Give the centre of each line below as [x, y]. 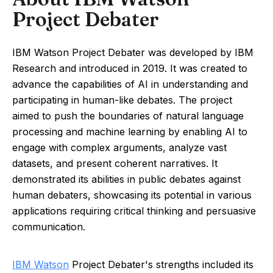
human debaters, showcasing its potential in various [132, 195]
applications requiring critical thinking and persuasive [134, 211]
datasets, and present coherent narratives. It [115, 163]
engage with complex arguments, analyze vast [119, 147]
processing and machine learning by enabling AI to [130, 132]
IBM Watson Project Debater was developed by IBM [133, 52]
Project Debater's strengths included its [161, 264]
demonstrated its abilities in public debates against [126, 179]
